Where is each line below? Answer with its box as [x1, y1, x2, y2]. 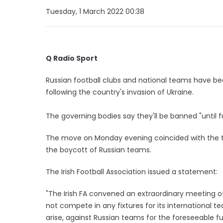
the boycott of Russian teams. [46, 144, 153, 155]
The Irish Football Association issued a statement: [46, 166, 220, 177]
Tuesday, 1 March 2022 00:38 [46, 6, 144, 16]
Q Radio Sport [46, 53, 98, 63]
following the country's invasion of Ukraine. [46, 87, 194, 97]
